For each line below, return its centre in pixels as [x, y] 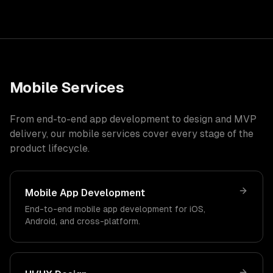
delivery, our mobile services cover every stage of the [132, 134]
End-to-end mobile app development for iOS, [115, 209]
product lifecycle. [50, 148]
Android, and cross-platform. [83, 221]
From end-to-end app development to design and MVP [133, 119]
